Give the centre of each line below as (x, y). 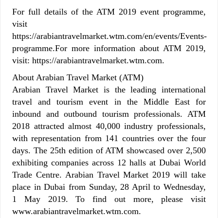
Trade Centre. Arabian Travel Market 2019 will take (109, 174)
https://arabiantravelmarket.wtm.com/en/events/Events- (109, 36)
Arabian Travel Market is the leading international (109, 89)
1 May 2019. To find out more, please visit (109, 199)
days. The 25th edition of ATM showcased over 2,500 (109, 150)
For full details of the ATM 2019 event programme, (109, 11)
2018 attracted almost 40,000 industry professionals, (109, 126)
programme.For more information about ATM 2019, (109, 48)
